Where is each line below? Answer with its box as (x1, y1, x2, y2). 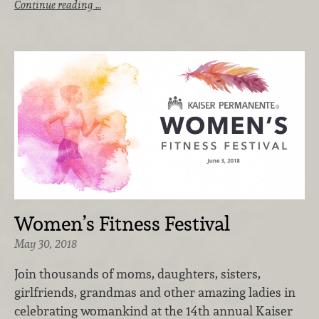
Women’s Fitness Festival (14, 210, 230, 236)
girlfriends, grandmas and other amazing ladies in (14, 283, 296, 300)
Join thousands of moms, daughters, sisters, (14, 265, 261, 282)
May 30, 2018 (14, 236, 77, 251)
